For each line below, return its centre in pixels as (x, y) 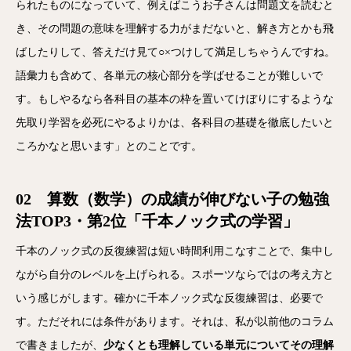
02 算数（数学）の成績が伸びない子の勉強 (172, 199)
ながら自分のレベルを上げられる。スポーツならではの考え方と (175, 275)
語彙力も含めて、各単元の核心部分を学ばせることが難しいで (169, 76)
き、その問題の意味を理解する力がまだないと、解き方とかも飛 (175, 29)
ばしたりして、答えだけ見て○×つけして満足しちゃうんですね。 (175, 52)
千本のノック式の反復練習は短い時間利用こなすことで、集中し (175, 251)
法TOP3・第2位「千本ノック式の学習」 (157, 221)
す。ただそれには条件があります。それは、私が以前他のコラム (175, 322)
